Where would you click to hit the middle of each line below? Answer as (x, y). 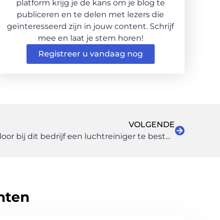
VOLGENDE (152, 124)
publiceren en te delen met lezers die (90, 14)
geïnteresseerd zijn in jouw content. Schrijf (90, 26)
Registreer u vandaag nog (90, 54)
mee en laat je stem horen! (90, 38)
